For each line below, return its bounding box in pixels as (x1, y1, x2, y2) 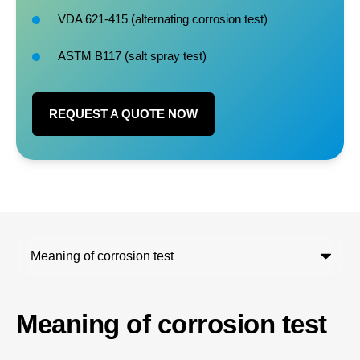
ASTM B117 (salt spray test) (58, 48, 207, 63)
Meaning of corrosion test (16, 309, 327, 339)
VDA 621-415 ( (58, 11, 135, 26)
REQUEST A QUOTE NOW (49, 106, 198, 121)
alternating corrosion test (135, 11, 264, 26)
